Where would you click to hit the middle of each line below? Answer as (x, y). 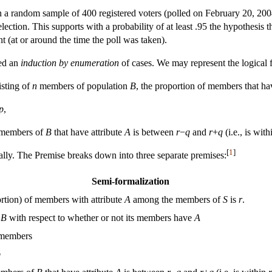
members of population (83, 86)
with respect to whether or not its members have (100, 217)
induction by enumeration (70, 63)
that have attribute (88, 132)
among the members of (177, 199)
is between (153, 132)
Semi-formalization (131, 181)
